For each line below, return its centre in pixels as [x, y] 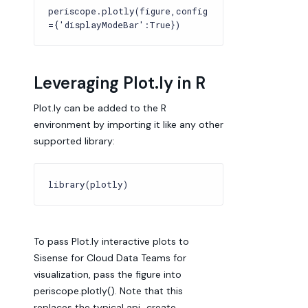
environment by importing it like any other [129, 124]
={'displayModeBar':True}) [114, 25]
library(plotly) [88, 184]
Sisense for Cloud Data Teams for [110, 258]
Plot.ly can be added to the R [100, 108]
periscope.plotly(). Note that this [108, 291]
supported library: [74, 141]
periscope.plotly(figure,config [128, 11]
